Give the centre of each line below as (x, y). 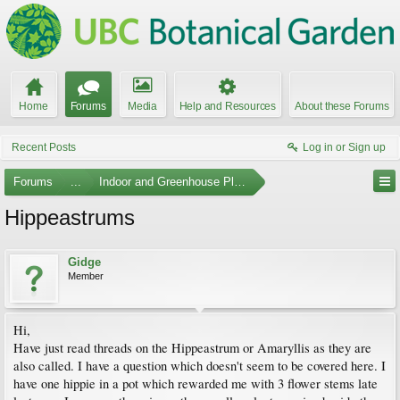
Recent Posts (44, 147)
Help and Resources (227, 106)
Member (86, 276)
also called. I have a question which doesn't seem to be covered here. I (200, 366)
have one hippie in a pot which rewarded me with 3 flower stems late (196, 383)
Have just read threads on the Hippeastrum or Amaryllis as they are (192, 348)
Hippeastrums (70, 217)
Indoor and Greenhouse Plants (178, 182)
